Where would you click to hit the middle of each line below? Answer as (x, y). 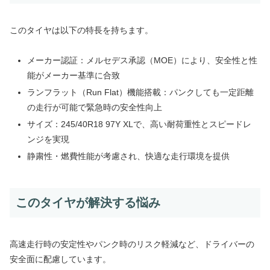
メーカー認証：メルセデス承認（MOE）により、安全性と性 (142, 61)
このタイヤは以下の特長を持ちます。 (81, 30)
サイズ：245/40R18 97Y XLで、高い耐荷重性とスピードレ (139, 124)
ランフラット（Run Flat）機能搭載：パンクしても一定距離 (140, 93)
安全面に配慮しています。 (60, 259)
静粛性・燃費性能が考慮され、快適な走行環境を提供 (128, 156)
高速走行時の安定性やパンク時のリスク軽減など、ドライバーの (132, 244)
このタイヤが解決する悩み (88, 202)
